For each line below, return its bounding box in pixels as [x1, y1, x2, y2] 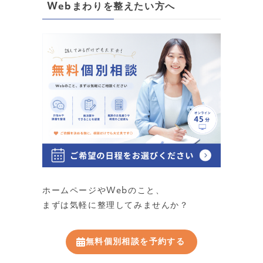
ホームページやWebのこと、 [42, 182, 165, 200]
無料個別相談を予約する [85, 232, 186, 251]
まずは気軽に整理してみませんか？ [42, 197, 189, 215]
